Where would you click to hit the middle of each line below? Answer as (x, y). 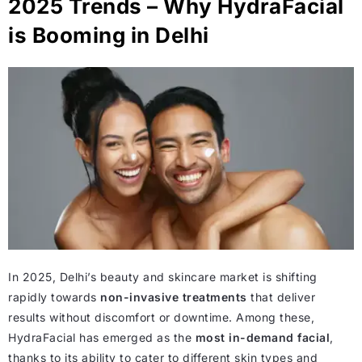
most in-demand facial (262, 337)
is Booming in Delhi (109, 36)
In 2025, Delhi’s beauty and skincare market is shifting (163, 276)
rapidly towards (54, 297)
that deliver (281, 297)
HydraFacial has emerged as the (102, 337)
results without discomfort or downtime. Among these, (161, 317)
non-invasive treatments (174, 297)
